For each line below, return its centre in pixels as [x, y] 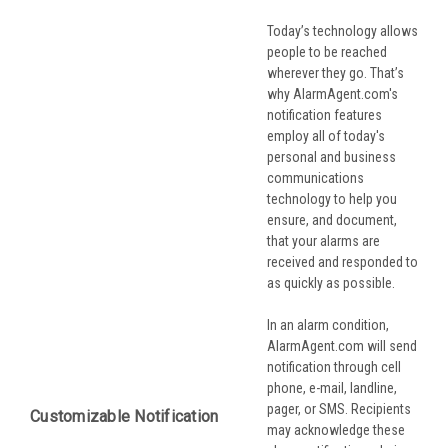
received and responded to [342, 262]
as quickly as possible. [331, 283]
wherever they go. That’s [335, 73]
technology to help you [332, 199]
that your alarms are [323, 241]
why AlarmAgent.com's [332, 94]
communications [315, 178]
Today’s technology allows [342, 31]
